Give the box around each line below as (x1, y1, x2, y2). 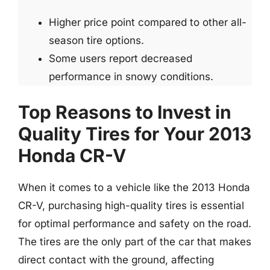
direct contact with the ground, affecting (18, 253, 214, 266)
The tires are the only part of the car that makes (18, 235, 251, 248)
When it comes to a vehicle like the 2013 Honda (18, 181, 250, 193)
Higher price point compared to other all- (49, 16, 246, 28)
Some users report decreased (49, 52, 192, 64)
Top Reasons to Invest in (18, 101, 231, 123)
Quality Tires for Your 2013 (18, 122, 251, 145)
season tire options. (49, 34, 144, 46)
